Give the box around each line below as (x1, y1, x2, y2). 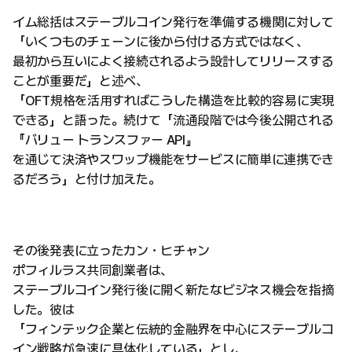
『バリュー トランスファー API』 (13, 132, 198, 148)
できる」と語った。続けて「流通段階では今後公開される (13, 112, 334, 129)
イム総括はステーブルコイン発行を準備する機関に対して (13, 14, 334, 31)
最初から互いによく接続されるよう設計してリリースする (13, 53, 334, 70)
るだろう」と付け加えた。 (13, 171, 161, 188)
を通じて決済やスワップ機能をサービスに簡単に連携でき (13, 152, 334, 168)
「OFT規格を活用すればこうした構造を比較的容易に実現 (13, 93, 334, 109)
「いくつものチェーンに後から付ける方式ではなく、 (13, 34, 309, 50)
